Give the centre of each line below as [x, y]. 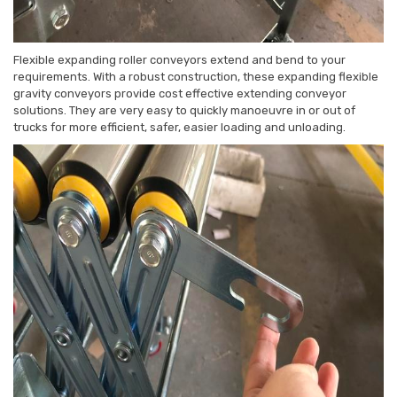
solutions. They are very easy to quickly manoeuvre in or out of [184, 111]
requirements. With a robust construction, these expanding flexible [196, 77]
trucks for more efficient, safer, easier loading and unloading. [179, 128]
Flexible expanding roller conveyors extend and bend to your [179, 60]
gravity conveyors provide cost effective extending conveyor [180, 94]
